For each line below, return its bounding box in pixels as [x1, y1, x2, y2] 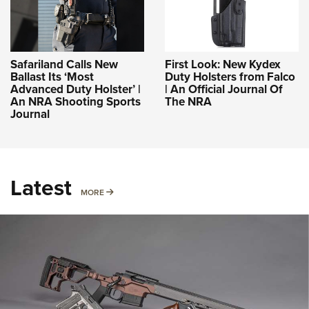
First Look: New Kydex [165, 55, 281, 73]
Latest [10, 170, 72, 204]
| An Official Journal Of [165, 80, 283, 98]
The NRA [165, 92, 212, 110]
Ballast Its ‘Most [10, 68, 94, 86]
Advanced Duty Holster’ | [10, 80, 141, 98]
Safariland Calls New [10, 55, 118, 73]
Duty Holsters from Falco [165, 68, 295, 86]
